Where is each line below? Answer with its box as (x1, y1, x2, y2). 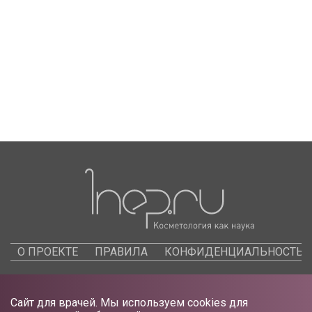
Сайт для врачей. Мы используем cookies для (10, 296, 248, 309)
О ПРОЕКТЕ (17, 245, 78, 258)
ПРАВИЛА (95, 245, 148, 258)
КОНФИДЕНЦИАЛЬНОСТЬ (164, 245, 304, 258)
